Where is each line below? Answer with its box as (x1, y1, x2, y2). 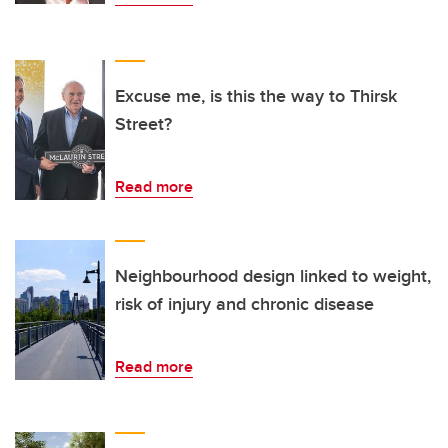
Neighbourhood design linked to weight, (115, 263, 431, 290)
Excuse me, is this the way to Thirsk (115, 83, 397, 110)
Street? (115, 111, 172, 138)
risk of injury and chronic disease (115, 291, 374, 318)
